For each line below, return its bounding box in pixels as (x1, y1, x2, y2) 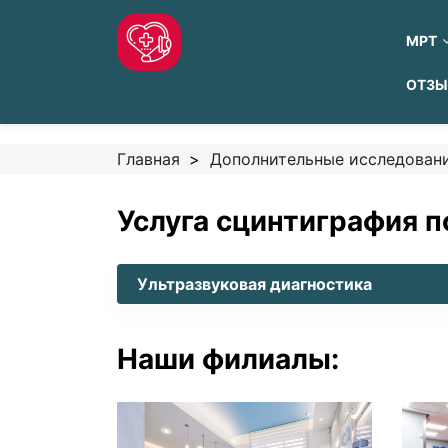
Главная (117, 149, 180, 169)
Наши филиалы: (117, 342, 339, 376)
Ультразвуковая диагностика (137, 274, 372, 294)
